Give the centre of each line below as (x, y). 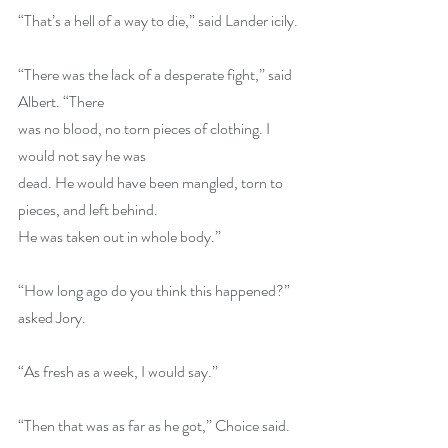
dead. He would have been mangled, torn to (152, 182)
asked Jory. (53, 317)
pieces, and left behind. (89, 209)
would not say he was (83, 155)
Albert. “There (62, 101)
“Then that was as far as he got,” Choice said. (155, 425)
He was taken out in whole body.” (121, 236)
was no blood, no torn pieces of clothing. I (145, 128)
